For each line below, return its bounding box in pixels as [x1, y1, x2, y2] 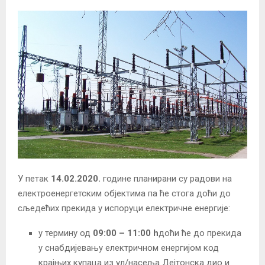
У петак [18, 173, 51, 185]
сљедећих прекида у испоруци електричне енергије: [18, 203, 230, 214]
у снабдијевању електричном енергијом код [38, 243, 219, 254]
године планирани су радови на [101, 173, 232, 185]
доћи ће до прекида [159, 228, 241, 239]
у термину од [38, 228, 93, 239]
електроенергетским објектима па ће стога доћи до [18, 188, 231, 199]
